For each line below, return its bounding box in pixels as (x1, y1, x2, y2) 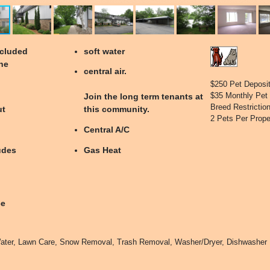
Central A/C (84, 125, 130, 135)
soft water (84, 46, 125, 56)
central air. (84, 66, 127, 77)
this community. (84, 104, 150, 115)
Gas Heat (84, 145, 122, 155)
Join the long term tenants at (84, 92, 204, 102)
